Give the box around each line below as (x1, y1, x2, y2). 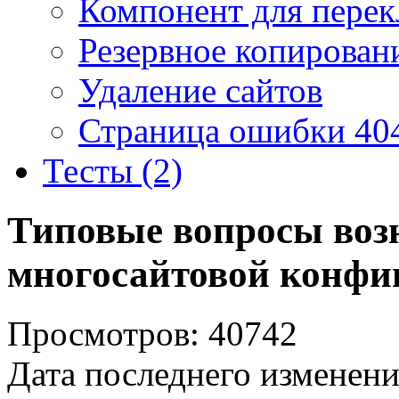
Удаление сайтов (78, 71, 322, 110)
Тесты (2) (43, 151, 183, 190)
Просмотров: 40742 (7, 313, 297, 353)
